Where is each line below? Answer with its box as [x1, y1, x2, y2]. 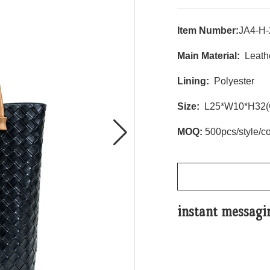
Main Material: [177, 51, 240, 61]
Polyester [209, 76, 254, 86]
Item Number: [177, 25, 239, 36]
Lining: [177, 76, 209, 86]
